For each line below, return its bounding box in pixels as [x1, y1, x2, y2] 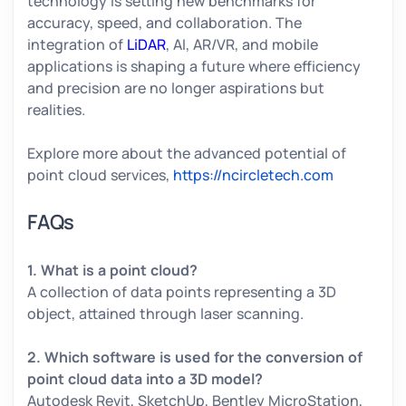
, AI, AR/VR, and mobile [166, 34, 318, 55]
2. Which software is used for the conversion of [27, 347, 362, 368]
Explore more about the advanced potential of [27, 143, 346, 164]
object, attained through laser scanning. [27, 304, 307, 324]
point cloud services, [27, 165, 173, 186]
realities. [27, 100, 89, 121]
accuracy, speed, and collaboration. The [27, 13, 302, 34]
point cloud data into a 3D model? [27, 369, 266, 390]
